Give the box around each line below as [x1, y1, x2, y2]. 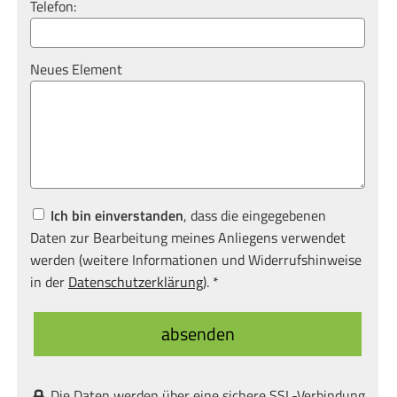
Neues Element [30, 58, 122, 81]
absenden [160, 320, 235, 348]
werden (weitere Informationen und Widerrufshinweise [30, 249, 362, 271]
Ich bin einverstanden [51, 205, 183, 227]
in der [30, 271, 68, 293]
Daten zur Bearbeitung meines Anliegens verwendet [30, 227, 346, 249]
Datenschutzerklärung [68, 271, 203, 293]
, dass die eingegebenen [183, 205, 326, 227]
